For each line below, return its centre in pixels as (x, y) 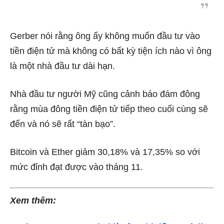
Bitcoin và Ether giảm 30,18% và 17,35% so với (105, 152)
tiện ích (152, 51)
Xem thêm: (33, 200)
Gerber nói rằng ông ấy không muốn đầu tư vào (105, 36)
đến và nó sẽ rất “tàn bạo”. (63, 124)
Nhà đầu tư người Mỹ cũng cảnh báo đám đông (105, 94)
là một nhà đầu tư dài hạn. (62, 66)
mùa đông (50, 109)
